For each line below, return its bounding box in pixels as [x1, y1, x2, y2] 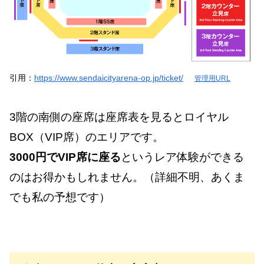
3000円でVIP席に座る [9, 150, 121, 163]
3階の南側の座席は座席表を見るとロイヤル [9, 110, 229, 123]
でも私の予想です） [9, 190, 110, 203]
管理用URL [194, 74, 230, 82]
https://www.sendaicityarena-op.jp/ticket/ [34, 72, 183, 82]
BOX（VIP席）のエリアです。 [9, 130, 164, 143]
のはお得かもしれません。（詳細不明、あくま [9, 170, 245, 183]
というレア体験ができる [121, 150, 244, 163]
